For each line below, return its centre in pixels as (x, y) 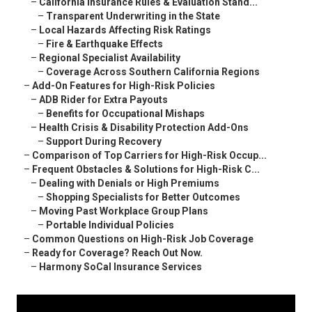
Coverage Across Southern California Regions (153, 72)
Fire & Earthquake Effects (104, 44)
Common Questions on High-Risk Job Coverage (143, 239)
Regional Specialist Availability (110, 58)
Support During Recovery (104, 142)
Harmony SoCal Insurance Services (120, 267)
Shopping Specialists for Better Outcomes (143, 197)
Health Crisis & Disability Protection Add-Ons (144, 128)
